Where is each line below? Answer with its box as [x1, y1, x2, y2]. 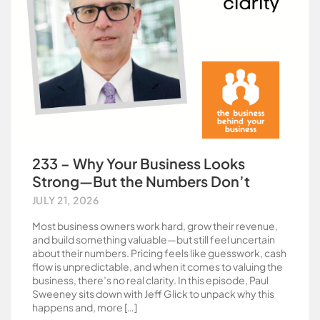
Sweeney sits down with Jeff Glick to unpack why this [32, 287, 274, 300]
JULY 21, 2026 [32, 194, 99, 206]
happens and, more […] [32, 301, 137, 314]
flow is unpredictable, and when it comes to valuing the [32, 260, 283, 273]
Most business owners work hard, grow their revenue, [32, 219, 278, 232]
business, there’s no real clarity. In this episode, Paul [32, 274, 269, 286]
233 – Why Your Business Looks [32, 154, 245, 172]
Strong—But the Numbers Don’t [32, 172, 250, 190]
